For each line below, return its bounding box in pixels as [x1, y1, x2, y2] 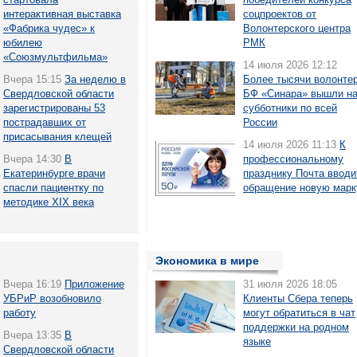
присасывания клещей [3, 131, 112, 143]
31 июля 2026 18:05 [243, 278, 337, 290]
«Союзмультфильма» [3, 51, 108, 63]
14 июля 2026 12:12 [243, 59, 337, 71]
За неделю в [65, 73, 126, 85]
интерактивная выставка [3, 8, 121, 20]
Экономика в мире [155, 254, 259, 267]
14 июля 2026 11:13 [243, 139, 336, 151]
